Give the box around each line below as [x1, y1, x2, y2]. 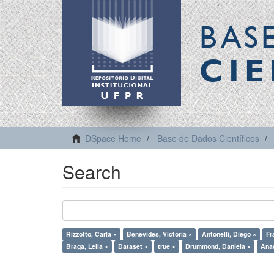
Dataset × [118, 242, 148, 251]
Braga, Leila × [66, 242, 108, 251]
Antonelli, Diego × [202, 229, 256, 239]
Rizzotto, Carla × [66, 229, 117, 239]
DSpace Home [85, 132, 141, 144]
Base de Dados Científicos [157, 132, 259, 144]
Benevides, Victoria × [127, 229, 192, 239]
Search [62, 158, 121, 185]
